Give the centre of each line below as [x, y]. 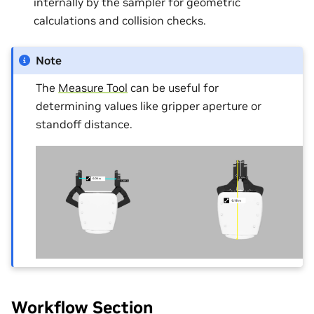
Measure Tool [93, 88]
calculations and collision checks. [120, 20]
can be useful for [173, 88]
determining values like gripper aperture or [149, 106]
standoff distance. [84, 124]
